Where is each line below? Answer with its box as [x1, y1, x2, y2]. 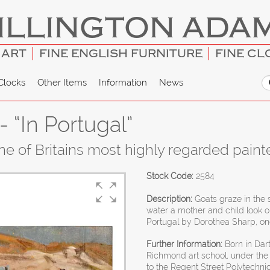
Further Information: [146, 239, 223, 250]
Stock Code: [146, 171, 194, 181]
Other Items [37, 77, 87, 89]
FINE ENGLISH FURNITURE [39, 47, 202, 61]
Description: [146, 193, 193, 204]
